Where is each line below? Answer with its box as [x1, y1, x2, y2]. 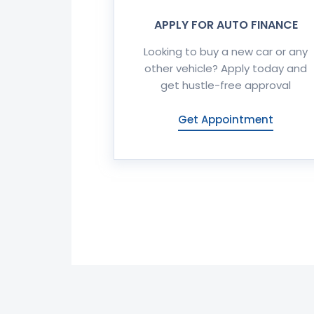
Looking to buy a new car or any [144, 44, 308, 59]
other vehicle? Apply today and [144, 61, 307, 76]
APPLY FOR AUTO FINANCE [153, 17, 298, 33]
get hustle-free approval [161, 78, 291, 93]
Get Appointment [178, 112, 273, 127]
